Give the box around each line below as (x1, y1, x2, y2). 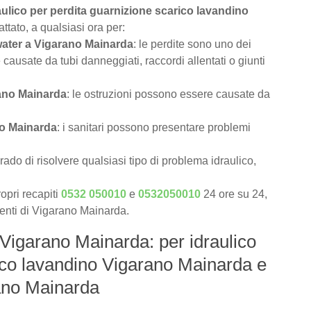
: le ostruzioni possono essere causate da (67, 88, 270, 101)
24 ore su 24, (201, 188, 267, 201)
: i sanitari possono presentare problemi (57, 121, 251, 134)
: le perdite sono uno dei (133, 38, 251, 51)
